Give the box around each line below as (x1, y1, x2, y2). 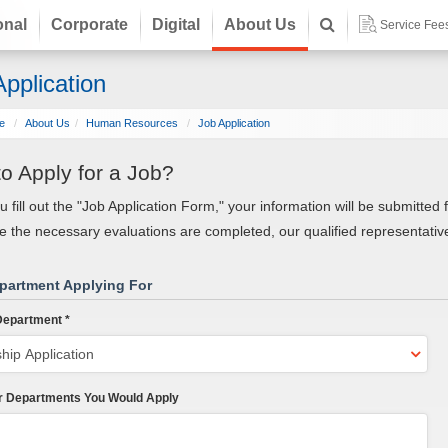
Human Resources (85, 117, 178, 129)
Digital (151, 16, 200, 33)
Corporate (50, 16, 128, 33)
